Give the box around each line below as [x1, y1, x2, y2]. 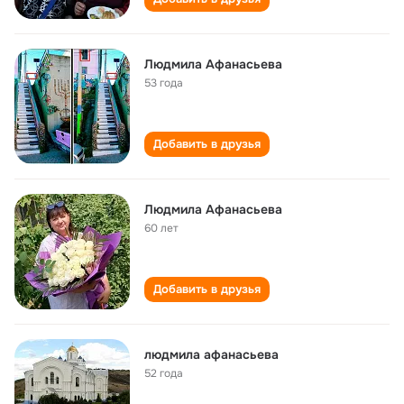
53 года [144, 76, 183, 90]
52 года [144, 366, 183, 381]
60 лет [144, 221, 179, 235]
